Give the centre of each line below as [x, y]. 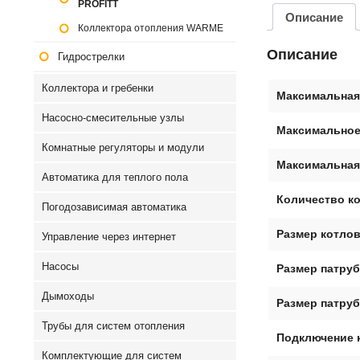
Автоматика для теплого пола [115, 177]
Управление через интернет [109, 237]
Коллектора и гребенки [98, 88]
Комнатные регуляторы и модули [123, 147]
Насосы [60, 266]
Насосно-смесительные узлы [113, 118]
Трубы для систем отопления [113, 326]
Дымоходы [68, 296]
